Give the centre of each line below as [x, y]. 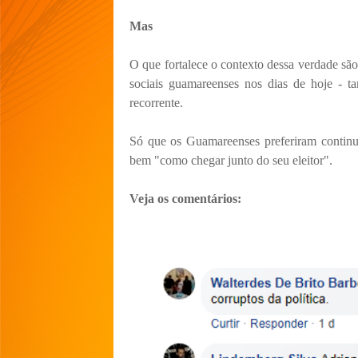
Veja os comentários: [185, 198]
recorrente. [158, 102]
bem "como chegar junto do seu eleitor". [231, 160]
